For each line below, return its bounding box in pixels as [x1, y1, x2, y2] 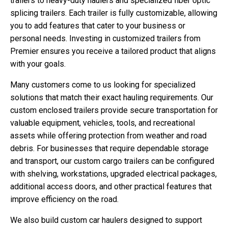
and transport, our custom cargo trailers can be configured [10, 156, 214, 166]
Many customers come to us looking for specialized [10, 79, 195, 90]
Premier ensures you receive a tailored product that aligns [10, 46, 216, 56]
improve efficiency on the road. [10, 194, 119, 204]
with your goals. [10, 59, 68, 69]
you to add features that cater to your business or [10, 20, 185, 31]
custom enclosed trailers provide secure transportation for [10, 105, 218, 115]
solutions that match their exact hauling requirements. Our [10, 92, 213, 102]
